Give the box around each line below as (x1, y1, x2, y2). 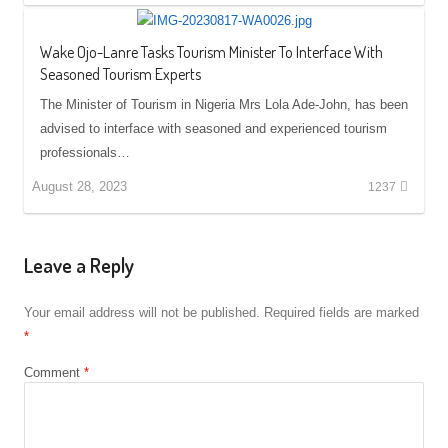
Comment (24, 365, 84, 381)
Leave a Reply (24, 252, 134, 279)
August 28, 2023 (32, 178, 127, 194)
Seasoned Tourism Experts (40, 63, 201, 84)
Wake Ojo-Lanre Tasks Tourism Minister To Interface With (40, 41, 383, 62)
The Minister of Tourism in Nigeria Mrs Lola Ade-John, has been (40, 96, 408, 112)
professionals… (40, 144, 130, 160)
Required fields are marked (264, 305, 419, 321)
